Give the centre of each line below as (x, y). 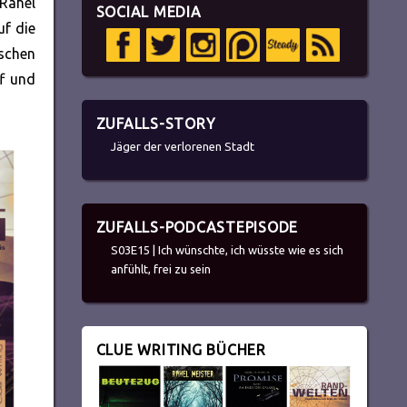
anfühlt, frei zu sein (160, 269)
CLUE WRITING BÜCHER (181, 349)
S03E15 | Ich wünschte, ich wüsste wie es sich (227, 250)
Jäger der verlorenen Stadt (182, 147)
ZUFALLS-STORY (156, 123)
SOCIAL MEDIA (149, 11)
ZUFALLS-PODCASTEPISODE (197, 227)
